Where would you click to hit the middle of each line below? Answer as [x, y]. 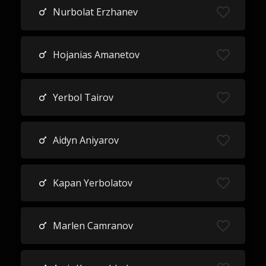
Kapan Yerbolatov [92, 183]
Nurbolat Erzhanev [95, 12]
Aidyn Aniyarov [85, 140]
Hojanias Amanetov [96, 55]
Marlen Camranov [93, 226]
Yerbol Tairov [83, 97]
